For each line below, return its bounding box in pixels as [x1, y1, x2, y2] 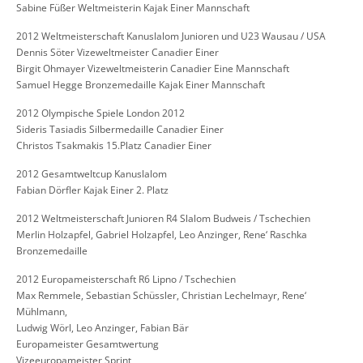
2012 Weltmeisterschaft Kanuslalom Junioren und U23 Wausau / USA [16, 29, 326, 44]
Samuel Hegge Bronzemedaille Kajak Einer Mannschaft [16, 78, 265, 92]
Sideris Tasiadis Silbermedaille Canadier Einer [16, 122, 224, 137]
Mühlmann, [16, 305, 67, 319]
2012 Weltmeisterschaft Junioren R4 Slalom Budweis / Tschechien [16, 211, 310, 226]
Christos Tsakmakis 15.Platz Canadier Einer [16, 139, 211, 153]
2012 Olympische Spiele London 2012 [16, 106, 185, 121]
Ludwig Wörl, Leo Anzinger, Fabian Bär [16, 321, 189, 335]
